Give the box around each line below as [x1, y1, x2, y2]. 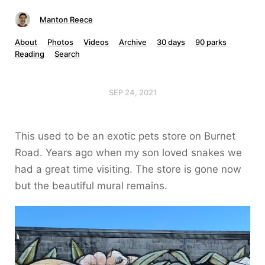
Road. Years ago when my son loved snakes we [15, 147, 242, 159]
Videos [83, 37, 109, 47]
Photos [47, 37, 73, 47]
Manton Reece [40, 15, 93, 24]
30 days [157, 37, 185, 47]
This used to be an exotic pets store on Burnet [15, 130, 235, 142]
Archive [119, 37, 147, 47]
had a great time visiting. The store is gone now [15, 163, 241, 175]
